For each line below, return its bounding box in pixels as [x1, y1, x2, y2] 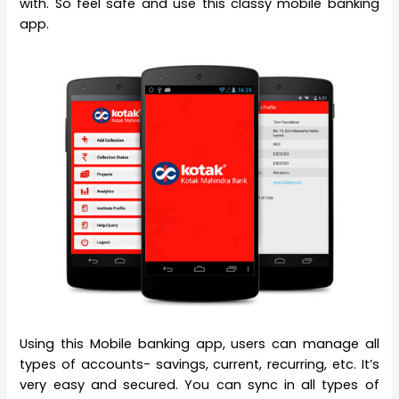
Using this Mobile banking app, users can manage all [20, 335, 379, 353]
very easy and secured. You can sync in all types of [20, 376, 379, 394]
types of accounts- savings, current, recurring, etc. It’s [20, 355, 379, 373]
